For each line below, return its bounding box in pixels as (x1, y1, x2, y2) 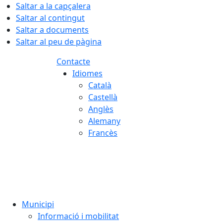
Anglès (88, 104, 113, 114)
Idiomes (72, 68, 103, 79)
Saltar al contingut (16, 12, 85, 23)
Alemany (88, 115, 120, 126)
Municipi (22, 199, 54, 210)
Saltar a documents (16, 24, 89, 35)
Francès (88, 127, 117, 138)
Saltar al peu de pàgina (16, 36, 102, 47)
